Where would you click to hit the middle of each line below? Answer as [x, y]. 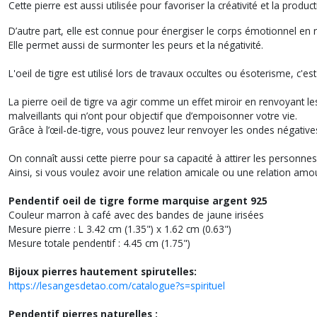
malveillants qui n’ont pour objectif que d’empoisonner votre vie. [153, 116]
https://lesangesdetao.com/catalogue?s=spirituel [117, 286]
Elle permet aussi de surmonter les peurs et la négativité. [137, 45]
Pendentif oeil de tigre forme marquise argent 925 [138, 201]
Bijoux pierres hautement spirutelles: [103, 271]
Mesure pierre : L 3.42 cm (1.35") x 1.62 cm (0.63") [120, 229]
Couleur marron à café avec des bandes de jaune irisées [136, 215]
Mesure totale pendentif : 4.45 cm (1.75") [99, 243]
